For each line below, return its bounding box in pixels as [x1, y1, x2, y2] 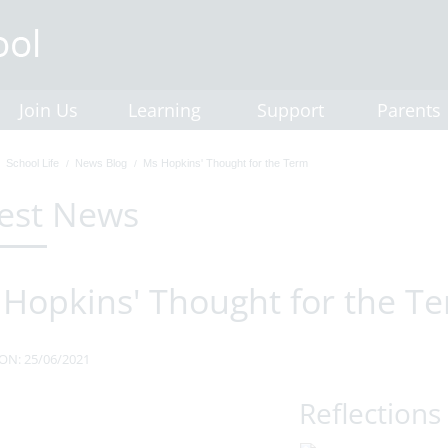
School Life [5, 157, 59, 169]
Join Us [19, 98, 78, 122]
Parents [377, 98, 441, 122]
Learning [128, 98, 201, 122]
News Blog [74, 157, 127, 169]
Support [257, 98, 324, 122]
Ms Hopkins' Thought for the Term [142, 157, 308, 169]
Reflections [299, 394, 442, 432]
